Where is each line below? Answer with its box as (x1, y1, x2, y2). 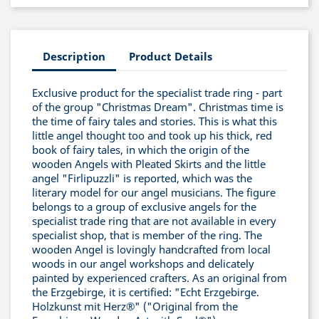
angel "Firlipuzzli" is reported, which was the (32, 170, 252, 185)
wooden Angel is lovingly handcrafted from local (32, 241, 271, 256)
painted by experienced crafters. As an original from (32, 270, 287, 285)
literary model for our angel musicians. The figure (32, 184, 276, 199)
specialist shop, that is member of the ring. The (32, 227, 262, 242)
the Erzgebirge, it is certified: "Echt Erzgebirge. (32, 284, 259, 299)
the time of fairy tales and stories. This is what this (32, 113, 277, 128)
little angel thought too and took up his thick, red (32, 127, 272, 142)
